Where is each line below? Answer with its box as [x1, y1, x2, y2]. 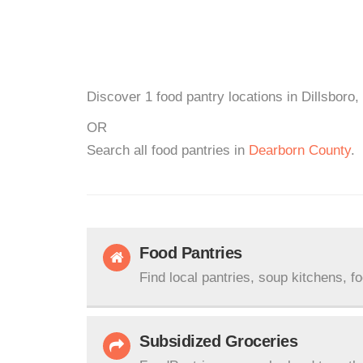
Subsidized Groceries [139, 332, 297, 350]
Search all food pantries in [87, 143, 249, 158]
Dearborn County [249, 143, 351, 158]
